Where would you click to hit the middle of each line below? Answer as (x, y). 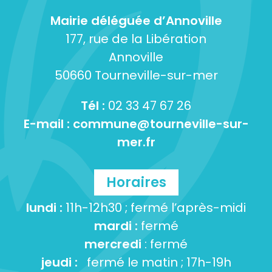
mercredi (113, 244)
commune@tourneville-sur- (161, 124)
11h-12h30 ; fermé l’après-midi (154, 207)
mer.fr (136, 142)
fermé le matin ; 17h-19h (154, 262)
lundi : (44, 207)
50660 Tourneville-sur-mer (136, 75)
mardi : (117, 226)
